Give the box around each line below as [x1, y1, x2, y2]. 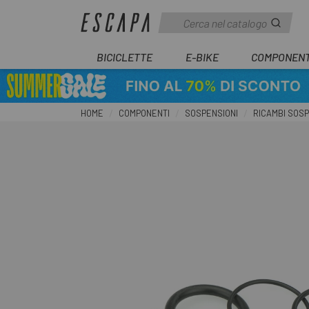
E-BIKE [185, 50, 219, 63]
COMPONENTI [119, 108, 170, 119]
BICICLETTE [97, 50, 152, 63]
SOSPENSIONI [185, 108, 238, 119]
